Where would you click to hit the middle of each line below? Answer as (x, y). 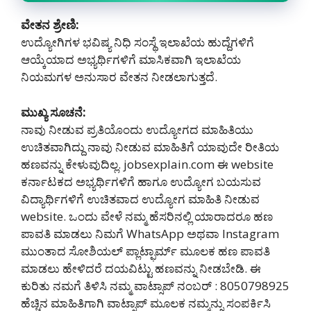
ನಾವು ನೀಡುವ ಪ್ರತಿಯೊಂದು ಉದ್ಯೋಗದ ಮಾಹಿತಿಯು (137, 129)
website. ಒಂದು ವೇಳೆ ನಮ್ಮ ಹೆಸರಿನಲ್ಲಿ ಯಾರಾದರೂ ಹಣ (147, 216)
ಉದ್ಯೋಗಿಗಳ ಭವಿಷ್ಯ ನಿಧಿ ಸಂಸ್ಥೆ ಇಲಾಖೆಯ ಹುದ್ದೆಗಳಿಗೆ (137, 42)
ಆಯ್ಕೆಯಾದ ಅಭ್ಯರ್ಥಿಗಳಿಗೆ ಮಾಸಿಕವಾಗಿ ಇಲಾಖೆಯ (131, 60)
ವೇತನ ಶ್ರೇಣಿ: (50, 25)
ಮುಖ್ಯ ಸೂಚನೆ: (53, 112)
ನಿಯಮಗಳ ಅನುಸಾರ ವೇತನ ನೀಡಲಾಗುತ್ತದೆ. (119, 77)
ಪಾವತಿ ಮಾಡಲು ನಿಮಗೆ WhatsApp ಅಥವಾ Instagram (150, 233)
